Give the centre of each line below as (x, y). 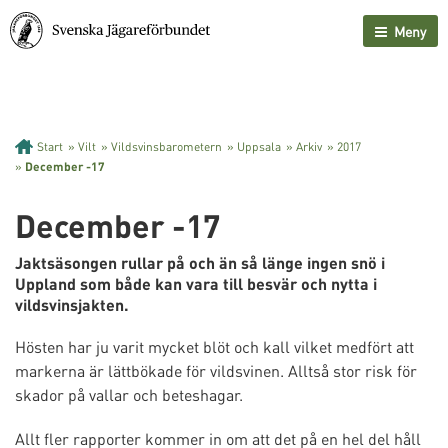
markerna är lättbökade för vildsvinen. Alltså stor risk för (216, 370)
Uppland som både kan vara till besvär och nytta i (196, 283)
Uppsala (259, 146)
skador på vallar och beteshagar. (129, 394)
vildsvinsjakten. (72, 304)
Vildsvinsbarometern (166, 146)
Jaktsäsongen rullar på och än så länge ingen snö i (200, 262)
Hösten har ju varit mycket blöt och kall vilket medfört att (214, 346)
